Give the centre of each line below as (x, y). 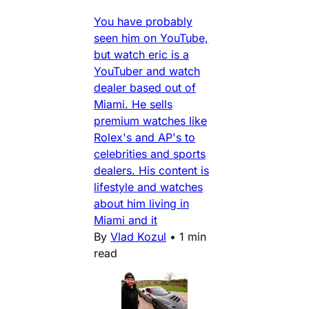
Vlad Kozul (138, 236)
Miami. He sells (133, 104)
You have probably (143, 21)
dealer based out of (145, 87)
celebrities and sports (150, 153)
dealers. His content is (151, 170)
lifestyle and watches (148, 187)
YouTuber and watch (147, 71)
